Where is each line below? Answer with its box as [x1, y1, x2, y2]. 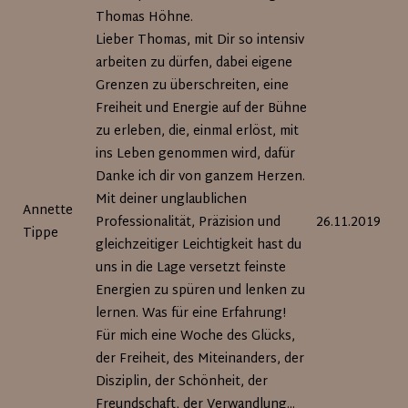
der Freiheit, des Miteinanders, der [96, 348, 305, 371]
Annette [23, 199, 74, 222]
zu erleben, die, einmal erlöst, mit [96, 120, 300, 143]
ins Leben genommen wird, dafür [96, 143, 296, 166]
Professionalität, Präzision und [96, 211, 281, 234]
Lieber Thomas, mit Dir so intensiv [96, 29, 305, 52]
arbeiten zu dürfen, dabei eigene [96, 52, 293, 75]
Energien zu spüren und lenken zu [96, 280, 306, 302]
